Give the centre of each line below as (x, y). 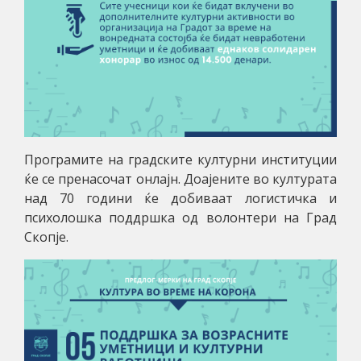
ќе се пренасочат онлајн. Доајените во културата (180, 179)
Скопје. (46, 237)
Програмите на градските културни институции (180, 160)
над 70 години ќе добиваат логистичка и (180, 199)
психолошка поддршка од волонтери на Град (180, 218)
